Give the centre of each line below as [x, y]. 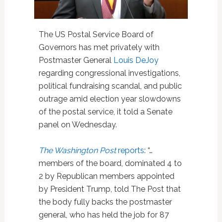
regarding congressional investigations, [109, 73]
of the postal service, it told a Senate [105, 111]
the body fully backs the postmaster [105, 202]
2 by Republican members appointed [106, 176]
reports [130, 150]
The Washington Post [77, 150]
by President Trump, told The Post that [110, 189]
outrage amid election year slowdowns [110, 99]
